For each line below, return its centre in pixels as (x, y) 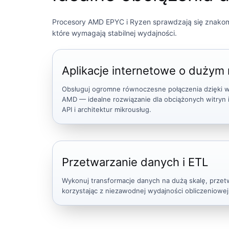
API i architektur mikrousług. (107, 109)
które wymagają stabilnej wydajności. (114, 33)
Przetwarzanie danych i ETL (135, 162)
